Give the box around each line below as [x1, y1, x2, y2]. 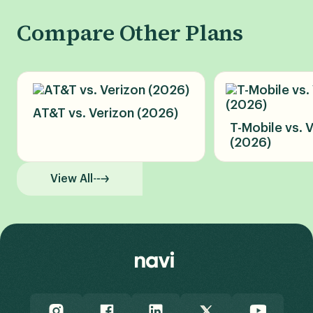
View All [50, 173, 93, 184]
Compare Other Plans [17, 17, 243, 48]
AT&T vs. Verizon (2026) [33, 106, 178, 119]
